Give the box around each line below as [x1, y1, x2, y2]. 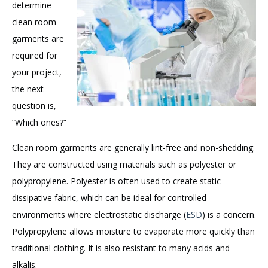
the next [12, 83, 44, 95]
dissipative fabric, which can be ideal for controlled [12, 192, 206, 204]
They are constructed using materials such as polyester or [12, 159, 236, 170]
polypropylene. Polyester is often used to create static [12, 175, 221, 187]
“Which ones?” [12, 117, 66, 129]
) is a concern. [202, 209, 256, 221]
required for [12, 50, 57, 62]
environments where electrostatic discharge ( [12, 209, 186, 221]
